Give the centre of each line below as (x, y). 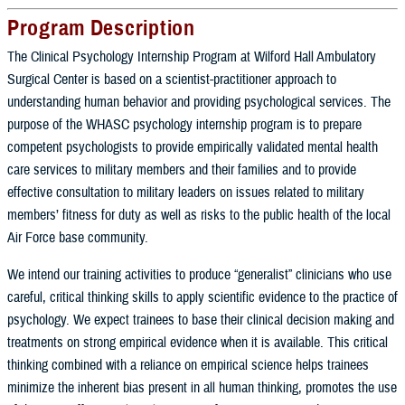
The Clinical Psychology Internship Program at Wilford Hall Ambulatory (192, 57)
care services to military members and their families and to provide (182, 170)
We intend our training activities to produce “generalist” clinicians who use (199, 274)
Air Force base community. (78, 237)
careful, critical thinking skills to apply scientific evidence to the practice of (202, 297)
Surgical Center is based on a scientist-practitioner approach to (172, 79)
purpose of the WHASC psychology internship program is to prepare (184, 124)
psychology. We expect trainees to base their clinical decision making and (201, 320)
